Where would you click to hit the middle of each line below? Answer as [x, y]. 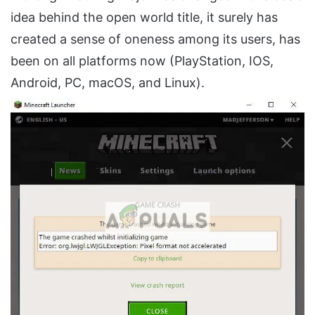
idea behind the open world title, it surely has [144, 18]
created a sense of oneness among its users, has [155, 39]
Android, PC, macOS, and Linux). [108, 83]
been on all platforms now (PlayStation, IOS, [142, 61]
